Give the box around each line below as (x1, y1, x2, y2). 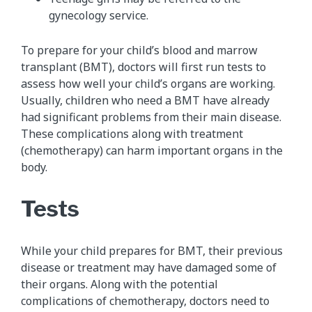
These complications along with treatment (21, 125, 243, 141)
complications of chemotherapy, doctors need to (21, 292, 270, 309)
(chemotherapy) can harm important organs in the (21, 142, 283, 158)
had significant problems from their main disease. (21, 109, 281, 125)
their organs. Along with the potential (21, 276, 218, 292)
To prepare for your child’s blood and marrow (21, 42, 258, 58)
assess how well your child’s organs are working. (21, 75, 275, 91)
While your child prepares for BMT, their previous (21, 242, 283, 258)
